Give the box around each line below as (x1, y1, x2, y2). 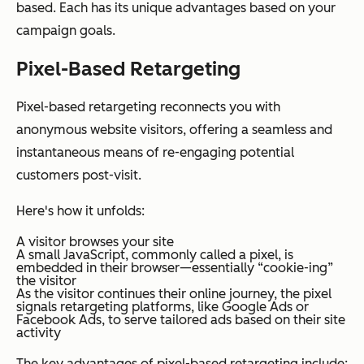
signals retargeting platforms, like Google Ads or (16, 299, 309, 315)
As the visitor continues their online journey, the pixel (16, 286, 331, 302)
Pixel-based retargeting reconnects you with (16, 99, 280, 115)
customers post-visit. (16, 167, 141, 184)
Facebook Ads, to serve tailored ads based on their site (16, 312, 345, 328)
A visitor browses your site (16, 234, 174, 250)
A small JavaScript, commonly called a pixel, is (16, 247, 293, 263)
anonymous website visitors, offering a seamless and (16, 122, 332, 138)
